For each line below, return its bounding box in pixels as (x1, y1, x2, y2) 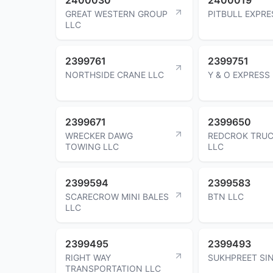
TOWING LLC (65, 141, 119, 152)
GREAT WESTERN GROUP (65, 8, 168, 19)
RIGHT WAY (65, 252, 111, 263)
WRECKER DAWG (65, 130, 133, 141)
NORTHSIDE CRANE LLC (65, 69, 164, 80)
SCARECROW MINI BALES (65, 191, 169, 202)
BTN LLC (208, 191, 244, 202)
